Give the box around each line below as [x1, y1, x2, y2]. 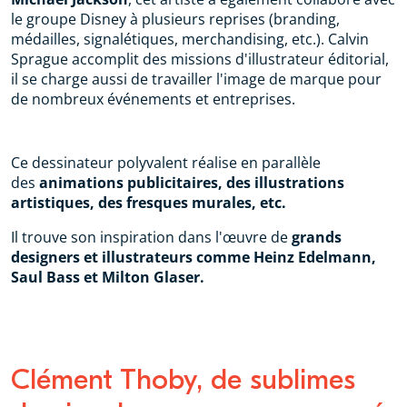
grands [292, 227, 342, 248]
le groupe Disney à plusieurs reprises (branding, [11, 9, 340, 30]
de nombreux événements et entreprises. [11, 89, 295, 110]
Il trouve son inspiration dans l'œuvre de [11, 227, 292, 248]
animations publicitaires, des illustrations [39, 173, 344, 194]
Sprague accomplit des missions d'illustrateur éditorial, [11, 49, 389, 70]
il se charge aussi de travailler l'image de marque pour [11, 69, 382, 90]
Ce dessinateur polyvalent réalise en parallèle [11, 153, 321, 174]
